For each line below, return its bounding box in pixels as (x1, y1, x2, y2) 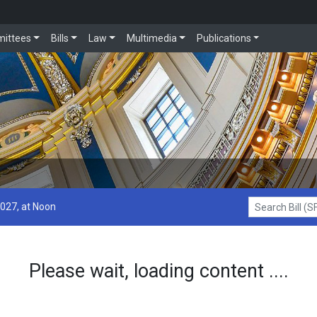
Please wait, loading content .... (28, 260, 289, 283)
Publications (196, 33, 251, 44)
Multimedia (126, 33, 177, 44)
